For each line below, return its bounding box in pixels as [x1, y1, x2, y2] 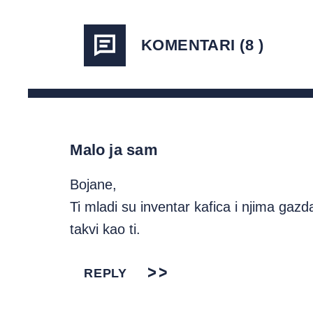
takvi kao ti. [70, 221, 141, 237]
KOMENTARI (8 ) [140, 36, 263, 54]
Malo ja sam [70, 141, 158, 159]
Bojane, [70, 177, 117, 192]
